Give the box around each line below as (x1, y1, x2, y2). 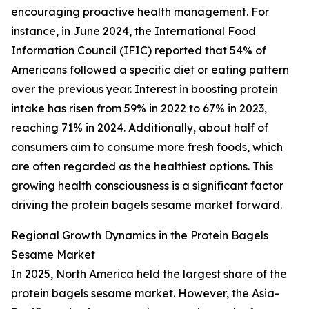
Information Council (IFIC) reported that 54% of (11, 43, 266, 58)
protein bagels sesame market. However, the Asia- (11, 286, 279, 301)
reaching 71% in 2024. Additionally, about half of (11, 121, 268, 135)
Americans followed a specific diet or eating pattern (11, 63, 289, 77)
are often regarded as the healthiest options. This (11, 159, 273, 174)
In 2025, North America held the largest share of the (11, 267, 287, 281)
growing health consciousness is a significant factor (11, 179, 283, 193)
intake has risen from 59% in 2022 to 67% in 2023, (11, 101, 267, 116)
